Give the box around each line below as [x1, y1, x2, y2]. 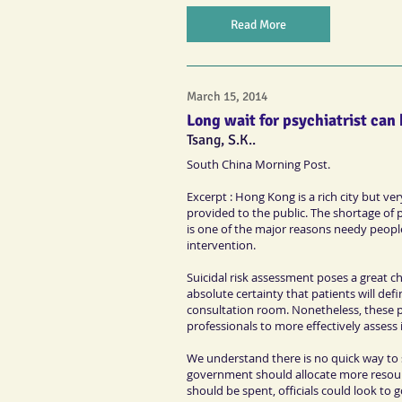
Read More [231, 16, 286, 32]
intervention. [187, 236, 256, 253]
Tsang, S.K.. [187, 130, 256, 149]
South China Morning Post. [187, 155, 330, 172]
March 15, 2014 [187, 89, 267, 105]
